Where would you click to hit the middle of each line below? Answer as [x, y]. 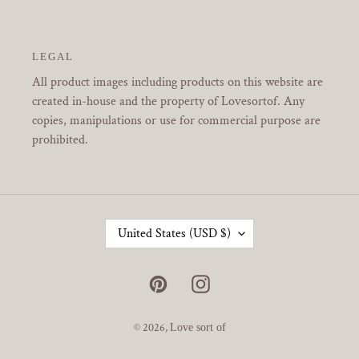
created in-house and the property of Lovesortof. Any [168, 101]
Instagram [238, 282]
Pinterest [192, 282]
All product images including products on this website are [177, 82]
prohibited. [60, 139]
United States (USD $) [174, 233]
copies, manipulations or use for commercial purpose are [176, 120]
